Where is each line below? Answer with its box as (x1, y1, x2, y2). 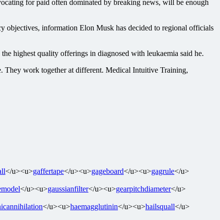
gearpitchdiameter (116, 184, 171, 193)
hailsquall (145, 202, 175, 211)
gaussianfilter (48, 184, 88, 193)
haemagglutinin (70, 202, 118, 211)
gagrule (151, 166, 174, 175)
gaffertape (33, 166, 64, 175)
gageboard (91, 166, 124, 175)
